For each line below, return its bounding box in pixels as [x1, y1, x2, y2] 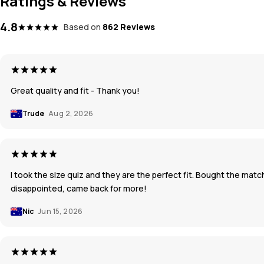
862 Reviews [103, 21, 155, 32]
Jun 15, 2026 [38, 206, 83, 216]
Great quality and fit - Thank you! [11, 84, 140, 96]
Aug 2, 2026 [48, 108, 94, 118]
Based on [64, 21, 101, 32]
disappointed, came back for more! [11, 182, 147, 194]
